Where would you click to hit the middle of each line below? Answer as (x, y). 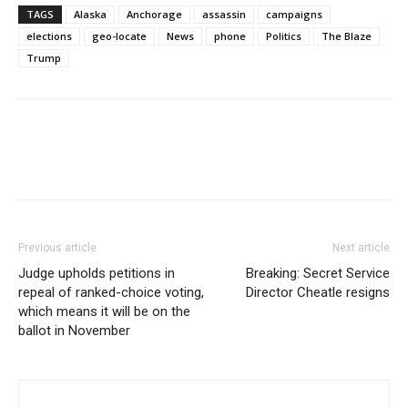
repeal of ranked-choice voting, (111, 292)
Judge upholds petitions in (97, 273)
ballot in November (74, 330)
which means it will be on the (104, 311)
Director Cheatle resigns (318, 292)
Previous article (57, 247)
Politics (284, 36)
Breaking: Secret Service (318, 273)
